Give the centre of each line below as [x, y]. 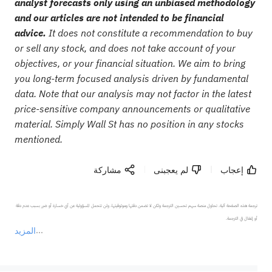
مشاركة [108, 169]
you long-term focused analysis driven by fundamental [131, 78]
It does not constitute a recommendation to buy [149, 32]
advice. [30, 32]
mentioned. [38, 139]
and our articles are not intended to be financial [119, 17]
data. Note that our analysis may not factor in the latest [133, 93]
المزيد [25, 230]
